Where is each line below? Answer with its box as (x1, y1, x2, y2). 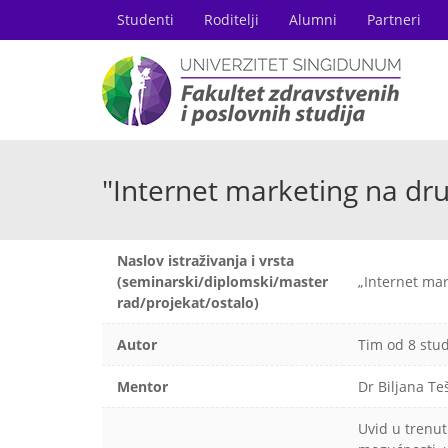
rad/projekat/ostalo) (117, 293, 259, 312)
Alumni (289, 10, 337, 29)
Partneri (367, 10, 421, 29)
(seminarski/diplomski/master (117, 272, 328, 291)
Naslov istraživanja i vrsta (117, 251, 294, 270)
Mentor (117, 377, 168, 396)
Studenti (117, 10, 174, 29)
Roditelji (204, 10, 259, 29)
